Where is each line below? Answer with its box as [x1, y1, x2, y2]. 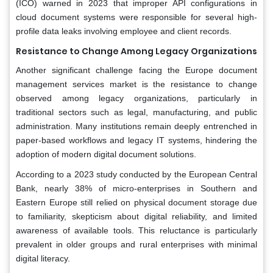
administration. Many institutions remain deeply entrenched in [16, 121, 257, 132]
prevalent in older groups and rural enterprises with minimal [16, 239, 257, 250]
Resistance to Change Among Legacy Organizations [16, 45, 257, 58]
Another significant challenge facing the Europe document [16, 65, 257, 76]
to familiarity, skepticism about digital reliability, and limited [16, 211, 257, 222]
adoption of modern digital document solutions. [16, 149, 196, 160]
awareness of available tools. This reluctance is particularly [16, 225, 257, 236]
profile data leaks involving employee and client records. [16, 26, 232, 37]
